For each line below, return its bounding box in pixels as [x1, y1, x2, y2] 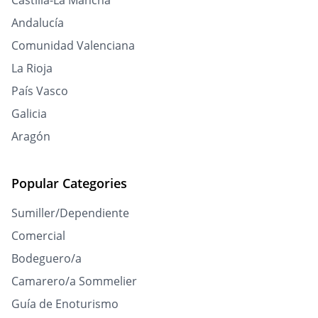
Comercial [11, 228, 65, 244]
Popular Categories [11, 175, 127, 192]
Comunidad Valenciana [11, 38, 135, 54]
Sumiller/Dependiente [11, 205, 129, 221]
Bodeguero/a [11, 251, 82, 267]
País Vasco [11, 83, 68, 99]
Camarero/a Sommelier [11, 273, 137, 290]
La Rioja [11, 60, 53, 77]
